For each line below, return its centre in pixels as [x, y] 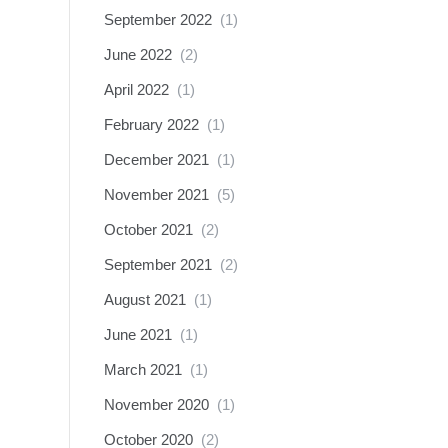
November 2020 [156, 404]
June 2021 [137, 334]
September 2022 [157, 19]
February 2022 [151, 124]
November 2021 [156, 194]
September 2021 [157, 264]
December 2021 [156, 159]
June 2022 [137, 54]
